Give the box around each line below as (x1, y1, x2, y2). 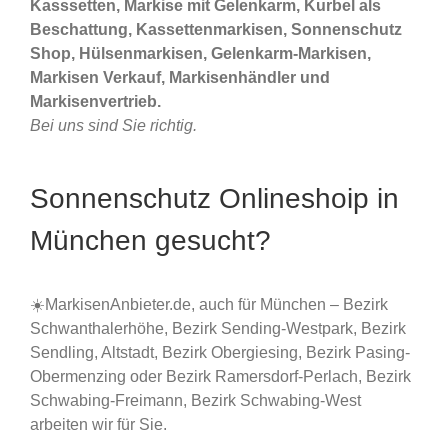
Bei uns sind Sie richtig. (30, 117, 197, 135)
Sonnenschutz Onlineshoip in (30, 183, 399, 215)
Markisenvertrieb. (30, 93, 161, 111)
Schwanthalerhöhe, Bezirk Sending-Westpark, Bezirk (30, 319, 406, 337)
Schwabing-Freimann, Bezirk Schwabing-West (30, 391, 361, 409)
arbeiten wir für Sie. (30, 415, 167, 433)
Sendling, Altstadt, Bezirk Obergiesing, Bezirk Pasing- (30, 343, 410, 361)
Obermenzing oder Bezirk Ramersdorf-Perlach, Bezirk (30, 367, 411, 385)
